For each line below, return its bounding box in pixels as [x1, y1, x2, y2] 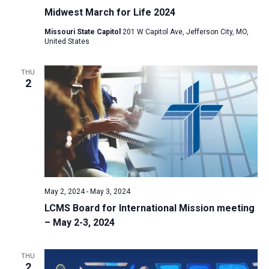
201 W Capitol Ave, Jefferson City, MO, [122, 27, 249, 36]
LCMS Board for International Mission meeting [44, 202, 255, 214]
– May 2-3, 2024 [44, 217, 115, 229]
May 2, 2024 [44, 187, 85, 196]
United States [44, 37, 89, 46]
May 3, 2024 [89, 187, 130, 196]
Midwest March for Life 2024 [44, 6, 175, 18]
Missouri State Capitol [44, 27, 122, 36]
